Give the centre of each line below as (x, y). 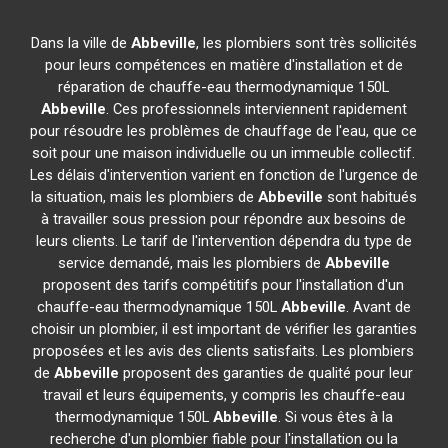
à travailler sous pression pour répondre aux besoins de (224, 219)
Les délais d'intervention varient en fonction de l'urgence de (223, 175)
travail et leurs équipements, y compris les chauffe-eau (223, 395)
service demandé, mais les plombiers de (191, 263)
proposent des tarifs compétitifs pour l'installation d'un (224, 285)
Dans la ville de (80, 43)
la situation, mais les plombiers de (144, 197)
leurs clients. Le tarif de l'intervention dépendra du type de (223, 241)
